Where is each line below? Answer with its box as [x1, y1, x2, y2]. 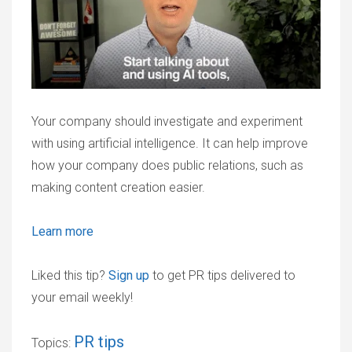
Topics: [31, 335, 74, 350]
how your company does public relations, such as [31, 158, 303, 173]
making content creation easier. [31, 180, 205, 195]
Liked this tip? [31, 268, 108, 283]
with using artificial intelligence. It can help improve [31, 136, 308, 151]
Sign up [108, 268, 149, 283]
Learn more [31, 224, 93, 239]
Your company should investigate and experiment [31, 114, 302, 129]
